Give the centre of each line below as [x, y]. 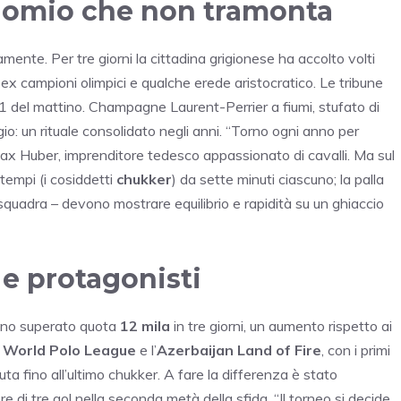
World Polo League [69, 350]
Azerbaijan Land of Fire [239, 350]
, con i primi [356, 350]
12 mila [145, 325]
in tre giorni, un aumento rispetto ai [281, 325]
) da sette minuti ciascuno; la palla [278, 179]
